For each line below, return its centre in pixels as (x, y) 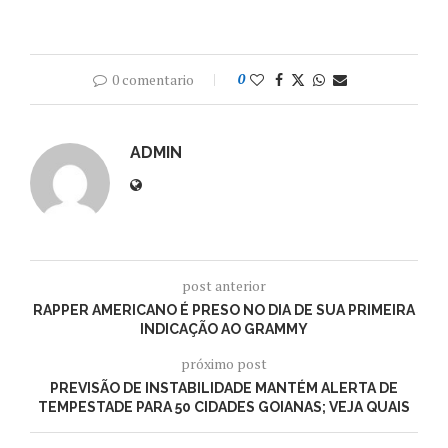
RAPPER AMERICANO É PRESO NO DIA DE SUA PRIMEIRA (224, 309)
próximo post (224, 363)
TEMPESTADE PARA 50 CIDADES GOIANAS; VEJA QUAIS (224, 406)
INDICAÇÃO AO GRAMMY (224, 328)
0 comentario (153, 79)
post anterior (224, 285)
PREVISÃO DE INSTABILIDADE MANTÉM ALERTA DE (224, 387)
